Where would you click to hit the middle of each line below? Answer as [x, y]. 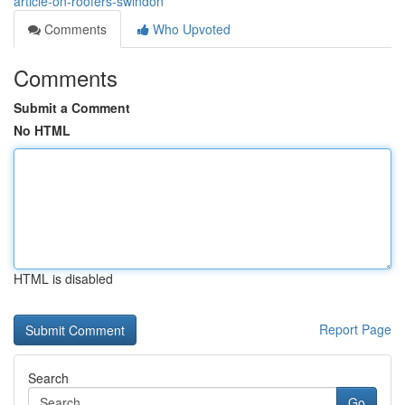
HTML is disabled [63, 278]
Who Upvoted [190, 29]
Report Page [355, 329]
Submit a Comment [72, 108]
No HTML [42, 130]
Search [48, 378]
